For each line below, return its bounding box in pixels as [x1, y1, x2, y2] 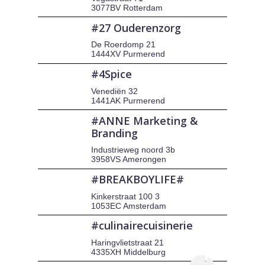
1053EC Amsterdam [91, 201, 167, 211]
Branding [91, 125, 138, 140]
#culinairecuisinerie [91, 218, 193, 233]
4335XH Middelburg [91, 247, 166, 257]
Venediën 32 [91, 86, 138, 96]
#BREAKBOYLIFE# [91, 172, 185, 186]
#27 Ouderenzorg [91, 20, 182, 35]
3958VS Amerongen [91, 154, 167, 164]
